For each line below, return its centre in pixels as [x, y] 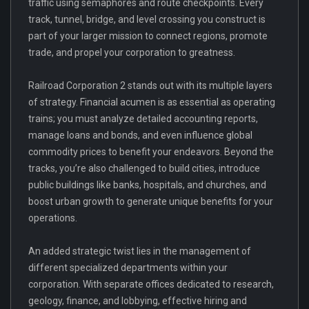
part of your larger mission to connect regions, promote [148, 36]
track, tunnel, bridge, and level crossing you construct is [147, 19]
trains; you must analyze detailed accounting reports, [143, 118]
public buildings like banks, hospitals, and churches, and [147, 185]
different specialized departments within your [128, 267]
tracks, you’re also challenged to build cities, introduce [144, 168]
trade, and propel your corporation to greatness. [132, 52]
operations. [53, 218]
